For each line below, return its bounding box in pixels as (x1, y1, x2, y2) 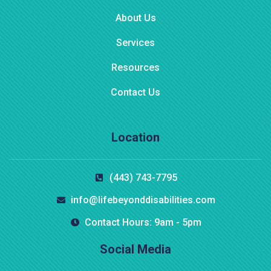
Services (116, 37, 155, 49)
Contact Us (111, 87, 160, 99)
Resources (111, 62, 160, 74)
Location (111, 130, 160, 145)
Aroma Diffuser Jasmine (18, 178, 140, 191)
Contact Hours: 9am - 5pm (85, 217, 202, 229)
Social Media (100, 242, 171, 257)
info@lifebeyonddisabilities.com (71, 194, 216, 206)
